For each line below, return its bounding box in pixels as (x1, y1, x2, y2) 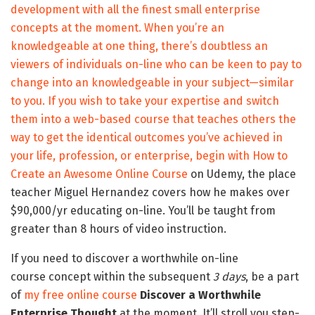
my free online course (24, 288, 137, 302)
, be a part (245, 270, 299, 284)
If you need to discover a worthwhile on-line (11, 252, 238, 266)
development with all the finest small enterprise (11, 3, 260, 17)
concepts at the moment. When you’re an (11, 21, 224, 35)
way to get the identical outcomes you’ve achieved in (11, 131, 283, 145)
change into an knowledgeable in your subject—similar (11, 76, 294, 90)
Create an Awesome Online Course (11, 167, 188, 181)
